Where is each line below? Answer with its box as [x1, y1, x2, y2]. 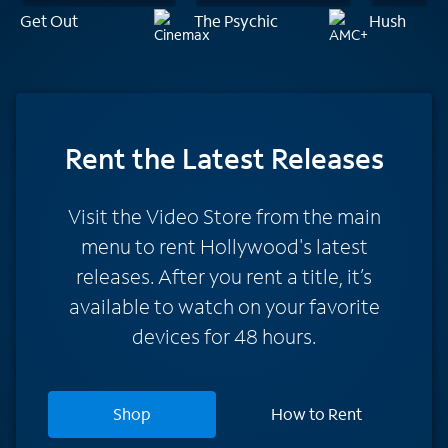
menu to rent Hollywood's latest [80, 232, 368, 259]
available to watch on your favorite [68, 292, 380, 319]
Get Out [20, 9, 78, 31]
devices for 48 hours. [132, 322, 316, 349]
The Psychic [194, 9, 279, 31]
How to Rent [270, 403, 362, 425]
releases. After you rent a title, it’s [76, 262, 372, 289]
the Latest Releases [131, 139, 384, 177]
